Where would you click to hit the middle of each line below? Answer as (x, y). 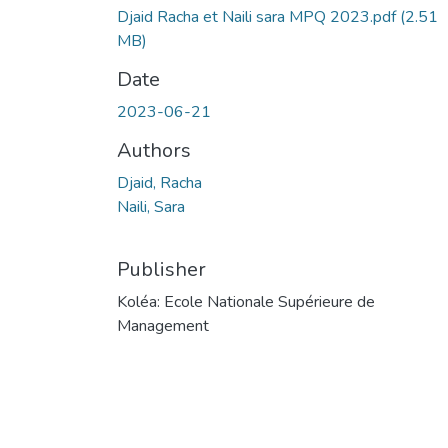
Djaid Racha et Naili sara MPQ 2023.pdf (258, 16)
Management (163, 325)
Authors (154, 150)
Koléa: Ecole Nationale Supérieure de (246, 301)
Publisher (161, 269)
